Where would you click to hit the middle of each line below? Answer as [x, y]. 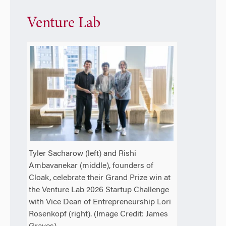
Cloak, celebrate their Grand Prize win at [100, 178]
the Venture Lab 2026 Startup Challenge [99, 190]
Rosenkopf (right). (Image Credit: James [99, 215]
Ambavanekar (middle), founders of [91, 166]
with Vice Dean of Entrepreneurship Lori [100, 203]
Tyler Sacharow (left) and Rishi [83, 154]
